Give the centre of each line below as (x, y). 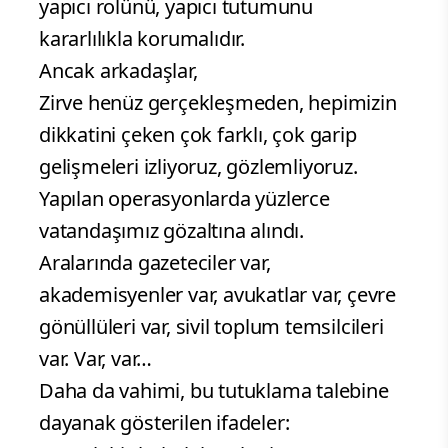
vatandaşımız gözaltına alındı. (172, 231)
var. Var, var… (96, 359)
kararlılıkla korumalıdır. (142, 39)
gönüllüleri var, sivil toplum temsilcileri (211, 327)
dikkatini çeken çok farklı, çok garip (198, 135)
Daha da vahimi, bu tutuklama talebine (214, 391)
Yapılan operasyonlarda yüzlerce (184, 199)
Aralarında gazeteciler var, (155, 263)
